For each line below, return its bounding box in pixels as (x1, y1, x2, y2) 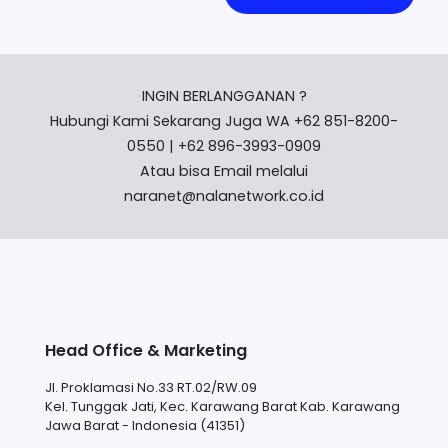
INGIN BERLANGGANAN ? (141, 86, 307, 107)
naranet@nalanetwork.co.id (124, 186, 324, 207)
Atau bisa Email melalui (140, 161, 308, 182)
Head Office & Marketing (45, 339, 247, 363)
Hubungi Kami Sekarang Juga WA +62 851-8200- (50, 111, 398, 132)
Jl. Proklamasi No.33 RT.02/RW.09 (45, 378, 257, 398)
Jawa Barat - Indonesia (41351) (45, 416, 245, 436)
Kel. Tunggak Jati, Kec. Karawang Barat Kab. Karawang (45, 397, 400, 417)
